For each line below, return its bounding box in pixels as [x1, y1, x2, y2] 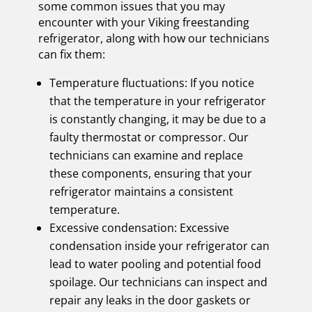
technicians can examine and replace [49, 147, 243, 163]
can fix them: [38, 46, 105, 62]
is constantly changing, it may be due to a [49, 111, 266, 127]
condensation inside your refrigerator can [49, 237, 270, 253]
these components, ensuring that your [49, 165, 252, 181]
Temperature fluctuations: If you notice [49, 75, 254, 91]
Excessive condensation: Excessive [49, 219, 229, 235]
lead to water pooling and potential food [49, 256, 261, 272]
